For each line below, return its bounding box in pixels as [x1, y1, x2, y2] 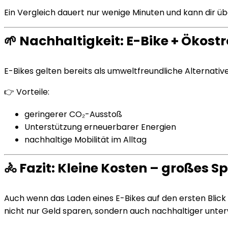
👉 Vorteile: [4, 86, 49, 98]
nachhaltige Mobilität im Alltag [24, 134, 147, 146]
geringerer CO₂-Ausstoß [24, 108, 122, 120]
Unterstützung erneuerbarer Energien [24, 121, 176, 133]
